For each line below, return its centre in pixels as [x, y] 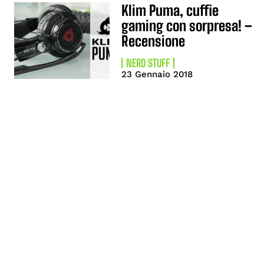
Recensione [154, 41]
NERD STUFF [148, 63]
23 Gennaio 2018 [157, 75]
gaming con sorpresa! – [187, 26]
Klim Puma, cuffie [170, 11]
